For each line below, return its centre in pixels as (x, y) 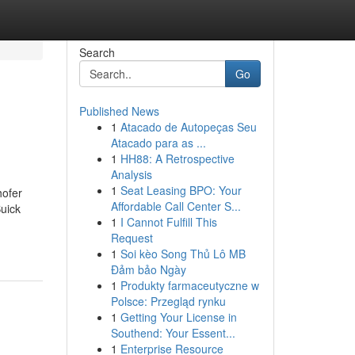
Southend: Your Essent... (173, 333)
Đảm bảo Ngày (148, 269)
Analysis (131, 174)
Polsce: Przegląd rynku (168, 301)
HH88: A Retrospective (177, 158)
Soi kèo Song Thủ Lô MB (183, 254)
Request (132, 238)
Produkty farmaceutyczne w (189, 285)
